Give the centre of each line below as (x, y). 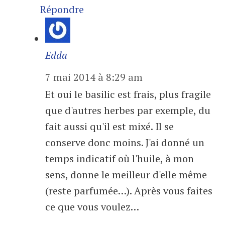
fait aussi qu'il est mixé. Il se (109, 126)
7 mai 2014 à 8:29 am (94, 77)
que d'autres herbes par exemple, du (128, 110)
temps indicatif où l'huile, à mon (120, 158)
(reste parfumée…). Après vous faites (129, 191)
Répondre (62, 9)
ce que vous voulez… (92, 207)
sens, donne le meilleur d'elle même (126, 175)
